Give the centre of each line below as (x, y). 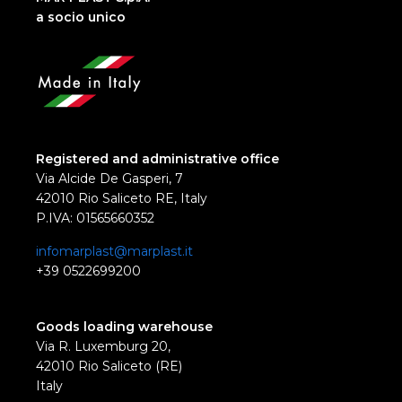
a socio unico (81, 17)
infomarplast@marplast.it (114, 252)
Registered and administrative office (157, 159)
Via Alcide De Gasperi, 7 (109, 179)
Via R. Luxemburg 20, (103, 347)
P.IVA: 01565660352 (95, 218)
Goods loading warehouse (124, 327)
